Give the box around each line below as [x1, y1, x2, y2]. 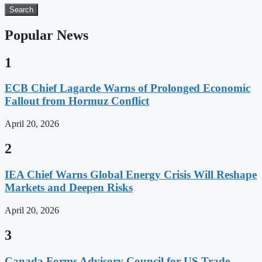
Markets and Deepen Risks [5, 181, 133, 194]
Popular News [5, 27, 88, 43]
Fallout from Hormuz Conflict [5, 95, 149, 108]
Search [9, 5, 33, 14]
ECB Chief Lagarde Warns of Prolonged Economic [5, 82, 250, 95]
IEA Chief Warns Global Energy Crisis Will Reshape [5, 168, 257, 181]
